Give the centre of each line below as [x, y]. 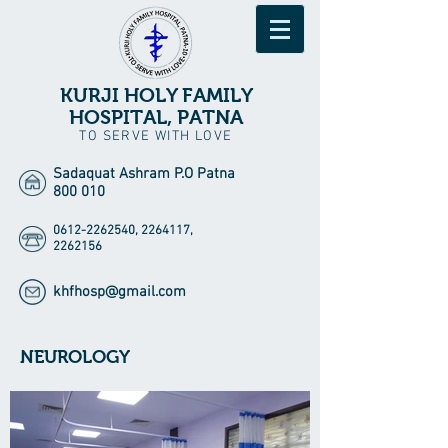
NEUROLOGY [75, 357]
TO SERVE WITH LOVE [156, 136]
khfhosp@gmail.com [119, 292]
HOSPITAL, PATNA [156, 117]
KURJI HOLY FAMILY [156, 95]
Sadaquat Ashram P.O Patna [144, 174]
